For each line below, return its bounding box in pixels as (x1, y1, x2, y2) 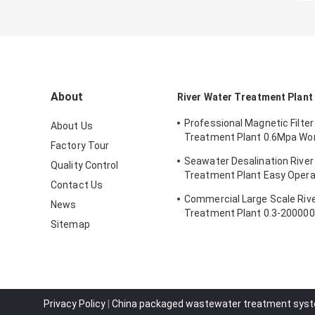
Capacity (184, 221, 225, 233)
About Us (51, 120, 93, 131)
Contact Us (51, 179, 103, 191)
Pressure (184, 145, 226, 157)
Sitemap (51, 218, 90, 230)
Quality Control (51, 159, 119, 171)
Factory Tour (51, 139, 110, 151)
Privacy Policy (44, 297, 105, 309)
